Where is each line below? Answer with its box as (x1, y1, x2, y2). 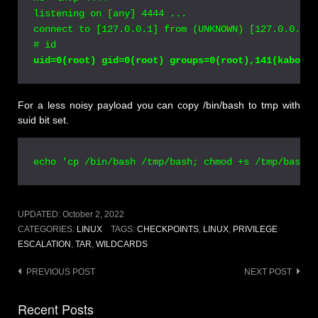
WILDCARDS (96, 239, 148, 250)
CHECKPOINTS (136, 224, 199, 235)
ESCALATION (18, 239, 71, 250)
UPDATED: (18, 209, 62, 220)
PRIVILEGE (232, 224, 278, 235)
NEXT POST (244, 267, 292, 278)
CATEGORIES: (18, 224, 77, 235)
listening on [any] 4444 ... (33, 7, 187, 19)
